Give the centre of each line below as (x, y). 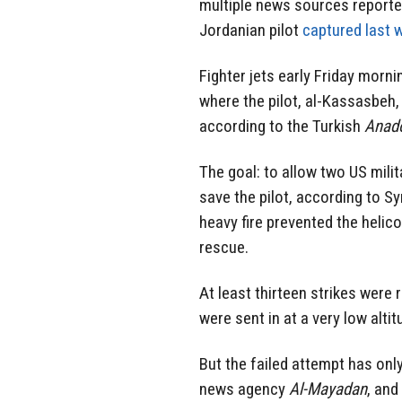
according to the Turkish (282, 127)
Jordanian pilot (251, 31)
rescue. (224, 247)
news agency (244, 389)
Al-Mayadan (328, 389)
